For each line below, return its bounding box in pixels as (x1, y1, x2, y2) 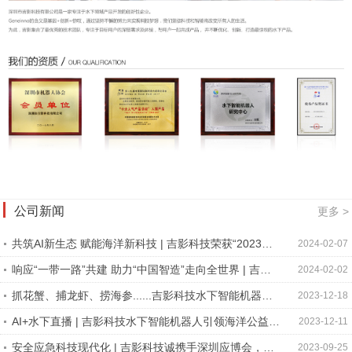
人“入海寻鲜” (12, 306, 75, 319)
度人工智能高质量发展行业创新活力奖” (12, 254, 203, 267)
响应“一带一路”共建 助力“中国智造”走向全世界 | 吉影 (12, 262, 271, 276)
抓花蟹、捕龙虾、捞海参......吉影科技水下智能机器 (12, 288, 262, 302)
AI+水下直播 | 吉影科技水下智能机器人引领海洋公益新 (12, 314, 280, 328)
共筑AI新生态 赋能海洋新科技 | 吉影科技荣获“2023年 (12, 236, 273, 250)
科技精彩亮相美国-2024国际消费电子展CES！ (12, 280, 239, 293)
